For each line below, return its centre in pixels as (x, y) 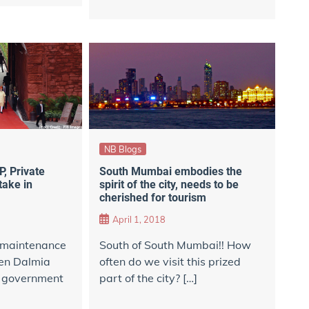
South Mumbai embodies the (170, 171)
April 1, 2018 (139, 220)
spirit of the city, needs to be (169, 184)
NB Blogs (122, 149)
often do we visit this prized (170, 262)
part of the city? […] (148, 278)
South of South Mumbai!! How (175, 245)
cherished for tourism (152, 197)
